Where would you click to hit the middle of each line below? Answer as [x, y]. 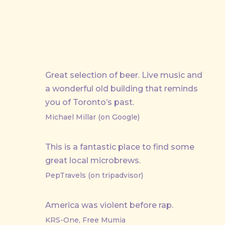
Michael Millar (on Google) [92, 117]
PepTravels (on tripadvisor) [94, 175]
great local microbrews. [93, 160]
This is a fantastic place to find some [120, 147]
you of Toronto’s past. [90, 102]
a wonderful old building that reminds [122, 88]
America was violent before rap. [109, 205]
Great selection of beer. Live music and [124, 75]
